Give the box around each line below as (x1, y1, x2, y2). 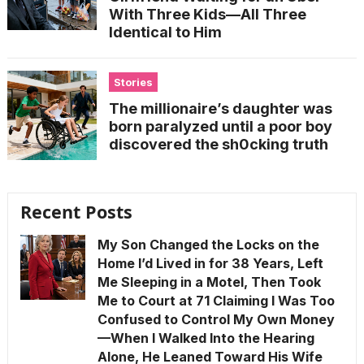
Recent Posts (19, 199, 132, 223)
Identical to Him (108, 23, 222, 41)
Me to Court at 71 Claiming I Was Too (97, 292, 335, 309)
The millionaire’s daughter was (108, 99, 332, 117)
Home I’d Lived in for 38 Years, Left (97, 254, 323, 271)
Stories (113, 75, 153, 89)
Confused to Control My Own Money (97, 310, 335, 327)
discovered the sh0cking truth (108, 135, 328, 153)
